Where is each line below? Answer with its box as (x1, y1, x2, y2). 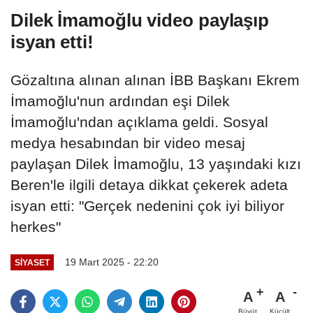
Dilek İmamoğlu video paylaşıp (10, 9, 270, 31)
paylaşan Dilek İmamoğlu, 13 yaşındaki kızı (10, 155, 301, 172)
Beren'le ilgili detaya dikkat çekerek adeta (10, 176, 288, 193)
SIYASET (14, 257, 50, 267)
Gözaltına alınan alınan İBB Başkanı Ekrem (10, 71, 300, 88)
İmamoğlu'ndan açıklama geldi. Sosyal (10, 113, 268, 130)
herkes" (10, 218, 61, 235)
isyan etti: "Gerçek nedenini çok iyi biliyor (10, 197, 284, 214)
